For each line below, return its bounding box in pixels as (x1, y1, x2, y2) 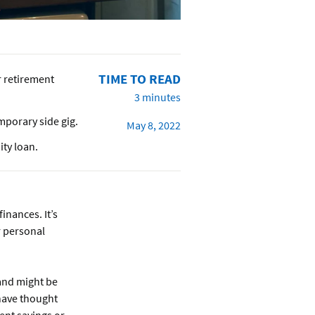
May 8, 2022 (127, 118, 181, 133)
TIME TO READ (98, 70, 181, 88)
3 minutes (134, 90, 181, 105)
